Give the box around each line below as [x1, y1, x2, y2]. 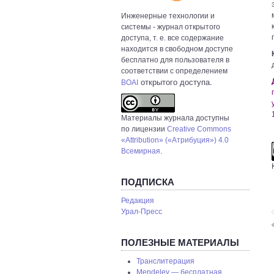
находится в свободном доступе [121, 44, 233, 53]
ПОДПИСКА [121, 176, 174, 187]
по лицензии [121, 124, 167, 133]
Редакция [121, 196, 154, 205]
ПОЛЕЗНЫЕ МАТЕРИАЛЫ [121, 237, 239, 248]
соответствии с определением [121, 66, 228, 75]
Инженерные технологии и [121, 11, 215, 20]
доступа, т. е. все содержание [121, 33, 224, 42]
